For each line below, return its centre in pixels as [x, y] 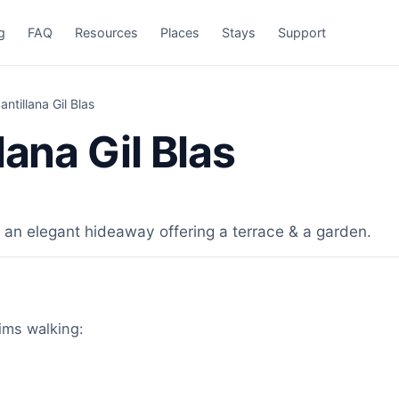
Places [180, 32]
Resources [107, 32]
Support [302, 32]
